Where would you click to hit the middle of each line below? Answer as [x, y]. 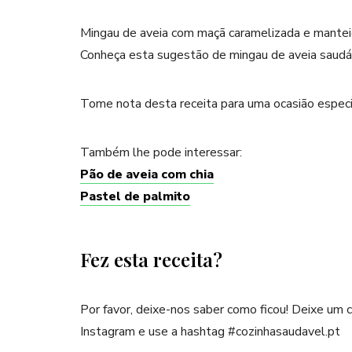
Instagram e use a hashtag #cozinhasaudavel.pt [210, 332]
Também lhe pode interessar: [163, 153]
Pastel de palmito [135, 197]
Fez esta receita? [151, 260]
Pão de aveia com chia [147, 175]
